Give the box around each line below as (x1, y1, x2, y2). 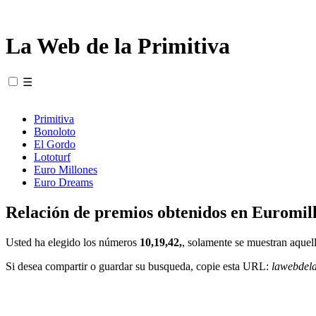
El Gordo (34, 138, 75, 150)
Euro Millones (34, 163, 97, 176)
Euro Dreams (34, 176, 93, 188)
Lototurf (34, 150, 71, 163)
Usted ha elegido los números (6, 236, 140, 248)
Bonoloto (34, 125, 75, 138)
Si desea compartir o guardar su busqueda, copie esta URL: (6, 260, 272, 272)
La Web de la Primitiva (6, 33, 230, 59)
